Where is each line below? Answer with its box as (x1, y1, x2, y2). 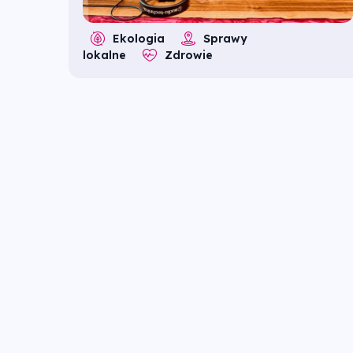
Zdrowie (164, 48, 213, 63)
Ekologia (113, 32, 165, 46)
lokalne (82, 48, 126, 63)
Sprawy (203, 32, 247, 46)
